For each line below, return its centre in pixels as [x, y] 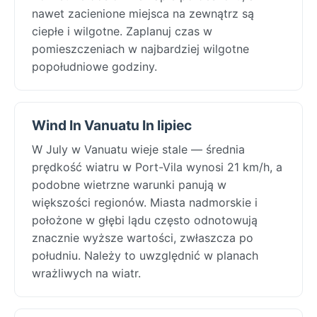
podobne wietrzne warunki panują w [129, 184]
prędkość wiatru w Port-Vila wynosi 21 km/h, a [157, 167]
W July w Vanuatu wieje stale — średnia [138, 149]
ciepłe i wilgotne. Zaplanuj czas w [122, 31]
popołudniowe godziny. [94, 66]
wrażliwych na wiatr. [86, 273]
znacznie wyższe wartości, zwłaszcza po [143, 237]
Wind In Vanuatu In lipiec [112, 125]
